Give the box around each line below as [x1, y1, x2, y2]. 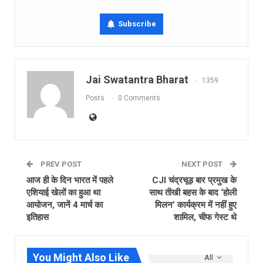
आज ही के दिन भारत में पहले [26, 174, 113, 186]
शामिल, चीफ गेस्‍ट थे [174, 211, 237, 222]
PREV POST [39, 159, 82, 168]
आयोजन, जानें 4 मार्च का [26, 199, 103, 210]
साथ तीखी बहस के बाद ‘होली [149, 187, 237, 198]
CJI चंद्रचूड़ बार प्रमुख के [152, 174, 237, 186]
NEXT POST [181, 159, 224, 168]
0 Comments [118, 94, 160, 103]
